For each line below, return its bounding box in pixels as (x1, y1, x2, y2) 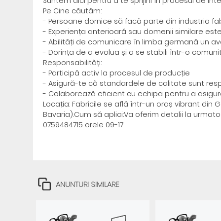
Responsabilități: (43, 58, 102, 68)
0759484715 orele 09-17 (43, 120, 124, 130)
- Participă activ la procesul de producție (43, 68, 190, 78)
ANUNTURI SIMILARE (56, 179, 119, 189)
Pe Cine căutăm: (43, 6, 102, 16)
